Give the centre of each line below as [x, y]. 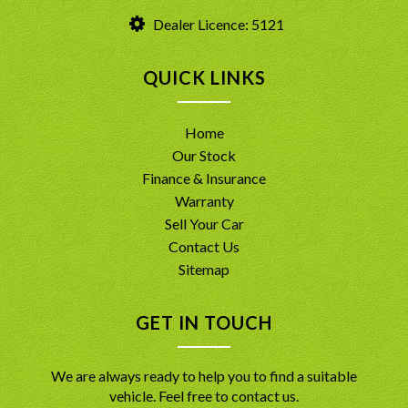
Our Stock [204, 155]
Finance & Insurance [204, 178]
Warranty [204, 200]
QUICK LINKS [204, 77]
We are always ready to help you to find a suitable [204, 375]
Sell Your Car [204, 223]
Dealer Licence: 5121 [217, 24]
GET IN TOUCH [204, 322]
